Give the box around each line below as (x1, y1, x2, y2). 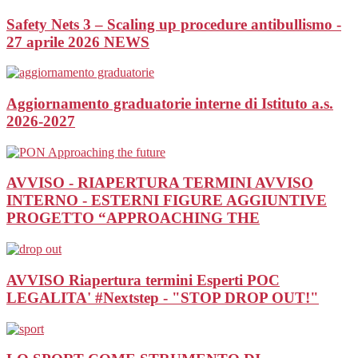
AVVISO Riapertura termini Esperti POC (6, 271, 280, 288)
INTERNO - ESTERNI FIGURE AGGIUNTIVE (6, 192, 327, 209)
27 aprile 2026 (6, 33, 104, 50)
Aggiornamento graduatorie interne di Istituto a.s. (6, 94, 333, 112)
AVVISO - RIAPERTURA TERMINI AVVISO (6, 174, 313, 192)
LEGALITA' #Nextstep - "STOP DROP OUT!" (6, 288, 319, 306)
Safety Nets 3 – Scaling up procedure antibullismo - (6, 15, 341, 33)
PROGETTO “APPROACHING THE (6, 209, 260, 227)
